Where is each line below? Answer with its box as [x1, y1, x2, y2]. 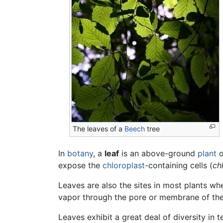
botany [67, 148, 93, 159]
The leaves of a [73, 124, 125, 133]
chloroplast [103, 160, 145, 171]
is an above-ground [119, 148, 198, 159]
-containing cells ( [145, 160, 213, 171]
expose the [58, 160, 103, 171]
